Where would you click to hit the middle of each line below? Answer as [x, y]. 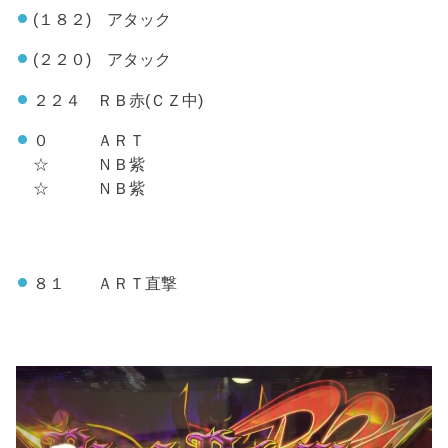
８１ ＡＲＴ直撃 [104, 283]
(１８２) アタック [101, 18]
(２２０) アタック [101, 59]
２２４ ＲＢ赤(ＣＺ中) [117, 99]
